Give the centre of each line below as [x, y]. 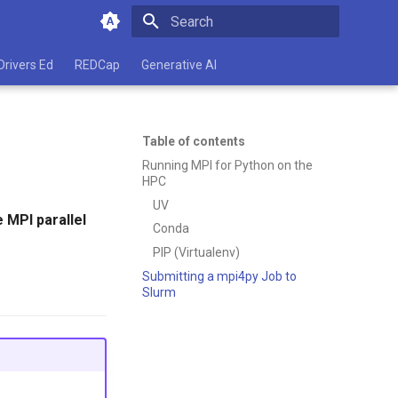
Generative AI [179, 65]
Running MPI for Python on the [227, 165]
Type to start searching [229, 53]
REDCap [97, 65]
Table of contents [194, 141]
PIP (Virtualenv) [196, 252]
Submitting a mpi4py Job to [219, 276]
